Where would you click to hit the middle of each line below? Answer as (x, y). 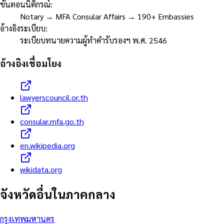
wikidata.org (41, 169)
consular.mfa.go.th (52, 121)
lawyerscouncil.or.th (54, 97)
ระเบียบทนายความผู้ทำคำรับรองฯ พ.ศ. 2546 (93, 40)
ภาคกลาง (90, 194)
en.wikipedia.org (47, 145)
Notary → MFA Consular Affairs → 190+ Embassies (107, 16)
